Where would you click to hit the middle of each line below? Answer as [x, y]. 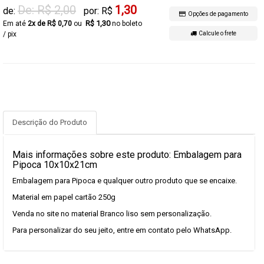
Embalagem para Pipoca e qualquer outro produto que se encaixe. [125, 181]
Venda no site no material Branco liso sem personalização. [112, 214]
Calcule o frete [217, 33]
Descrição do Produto [50, 122]
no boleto [127, 24]
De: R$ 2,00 [47, 10]
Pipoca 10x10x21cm [55, 165]
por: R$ [99, 11]
